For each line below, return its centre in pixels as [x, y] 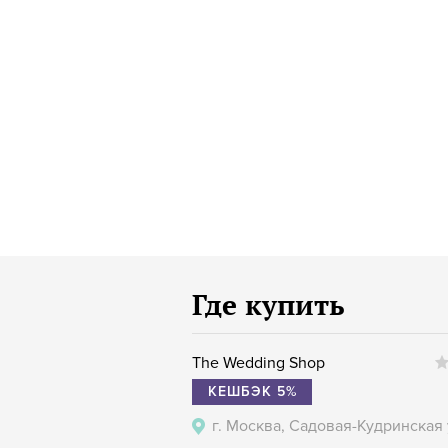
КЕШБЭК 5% [252, 391]
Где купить [268, 307]
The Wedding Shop [258, 363]
